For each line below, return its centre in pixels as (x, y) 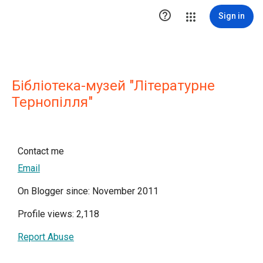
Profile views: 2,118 (58, 214)
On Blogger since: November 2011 (88, 191)
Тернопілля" (52, 102)
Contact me (41, 151)
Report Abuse (46, 237)
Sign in (232, 16)
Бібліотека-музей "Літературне (113, 86)
